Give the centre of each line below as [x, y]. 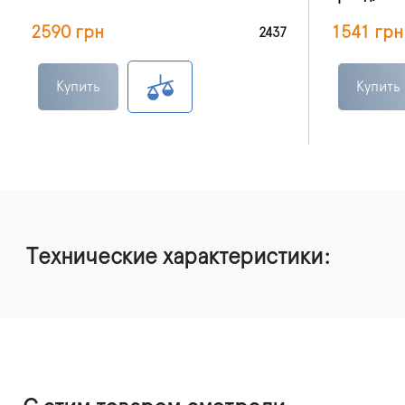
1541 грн [367, 32]
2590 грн [67, 32]
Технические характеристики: [178, 257]
